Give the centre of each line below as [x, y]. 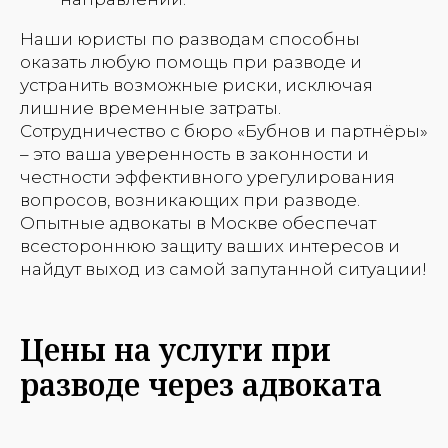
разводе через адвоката [201, 384]
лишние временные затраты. [150, 107]
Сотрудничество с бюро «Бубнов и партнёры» [224, 130]
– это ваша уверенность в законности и [194, 153]
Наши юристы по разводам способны [190, 38]
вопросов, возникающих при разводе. [190, 199]
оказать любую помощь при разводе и [191, 61]
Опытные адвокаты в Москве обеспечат [198, 222]
